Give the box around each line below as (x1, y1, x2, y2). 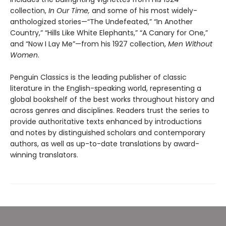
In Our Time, (48, 6, 90, 16)
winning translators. (10, 150, 78, 160)
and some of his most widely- (90, 6, 197, 16)
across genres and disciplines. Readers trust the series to (10, 105, 209, 116)
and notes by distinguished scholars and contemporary (10, 128, 205, 138)
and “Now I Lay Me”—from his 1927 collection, (10, 39, 168, 49)
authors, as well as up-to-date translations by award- (10, 139, 199, 149)
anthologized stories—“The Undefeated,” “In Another (10, 17, 193, 27)
